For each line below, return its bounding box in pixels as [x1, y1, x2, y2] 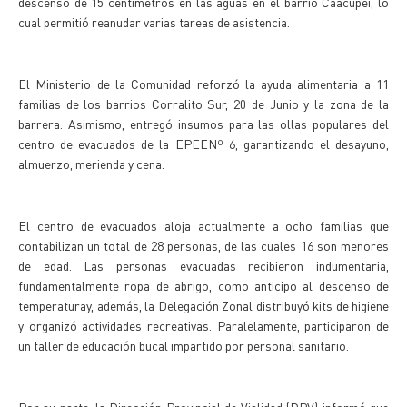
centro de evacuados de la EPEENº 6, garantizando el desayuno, [18, 135, 389, 152]
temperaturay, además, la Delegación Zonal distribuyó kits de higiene [18, 297, 389, 313]
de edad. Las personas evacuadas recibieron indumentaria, [18, 257, 389, 273]
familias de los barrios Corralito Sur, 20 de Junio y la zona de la [18, 95, 389, 112]
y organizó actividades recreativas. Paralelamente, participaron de [18, 317, 389, 333]
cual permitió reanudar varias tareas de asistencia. [18, 14, 290, 30]
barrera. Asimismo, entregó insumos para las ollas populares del [18, 115, 389, 132]
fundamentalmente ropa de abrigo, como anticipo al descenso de [18, 277, 389, 293]
